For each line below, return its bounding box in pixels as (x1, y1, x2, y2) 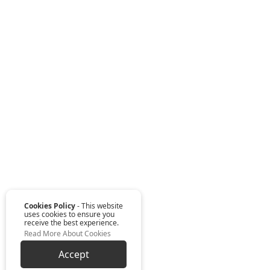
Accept (58, 248, 89, 261)
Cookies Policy (24, 201, 75, 211)
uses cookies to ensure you (24, 209, 115, 219)
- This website (75, 201, 123, 211)
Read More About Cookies (24, 228, 111, 239)
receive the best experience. (24, 218, 119, 228)
